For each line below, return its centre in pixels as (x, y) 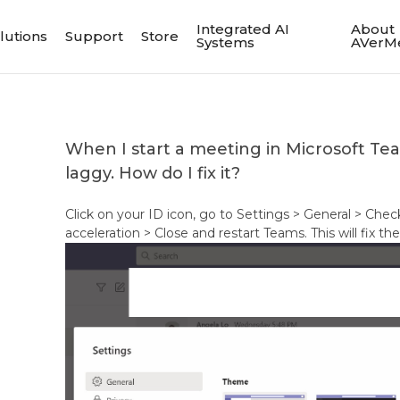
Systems (226, 42)
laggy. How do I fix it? (153, 173)
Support (95, 36)
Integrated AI (243, 29)
